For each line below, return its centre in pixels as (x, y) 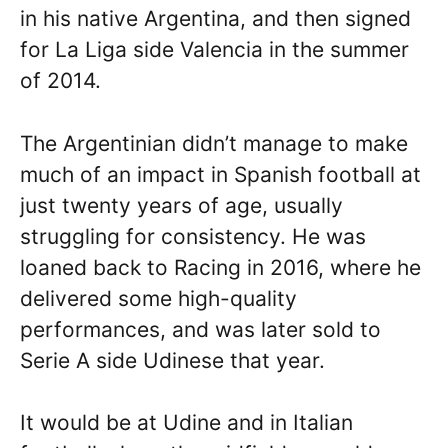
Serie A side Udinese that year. (172, 360)
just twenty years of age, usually (181, 205)
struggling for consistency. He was (193, 236)
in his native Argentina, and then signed (215, 18)
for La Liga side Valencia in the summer (214, 49)
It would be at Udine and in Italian (186, 422)
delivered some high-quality (158, 298)
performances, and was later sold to (200, 329)
